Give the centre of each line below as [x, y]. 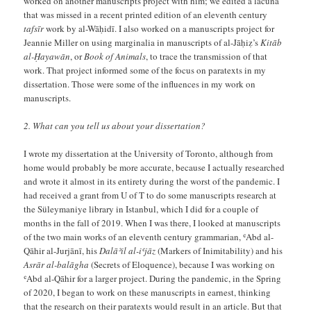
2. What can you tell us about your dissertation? [115, 125]
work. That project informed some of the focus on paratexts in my [145, 70]
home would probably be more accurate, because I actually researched [154, 167]
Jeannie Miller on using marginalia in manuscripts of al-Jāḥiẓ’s [142, 42]
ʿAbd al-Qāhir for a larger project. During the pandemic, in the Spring [153, 278]
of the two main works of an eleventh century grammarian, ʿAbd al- [149, 236]
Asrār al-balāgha [57, 264]
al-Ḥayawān [47, 56]
